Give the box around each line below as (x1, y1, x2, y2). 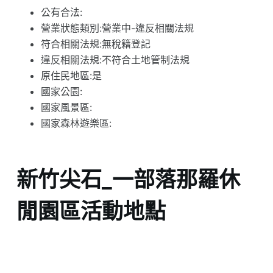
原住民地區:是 (40, 69, 102, 82)
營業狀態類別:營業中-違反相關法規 (40, 22, 194, 35)
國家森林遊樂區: (40, 117, 112, 130)
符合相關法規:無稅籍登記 (40, 38, 151, 51)
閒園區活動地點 (16, 197, 166, 224)
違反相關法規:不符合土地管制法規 (40, 54, 190, 66)
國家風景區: (40, 101, 92, 114)
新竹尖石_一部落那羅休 (16, 166, 240, 192)
